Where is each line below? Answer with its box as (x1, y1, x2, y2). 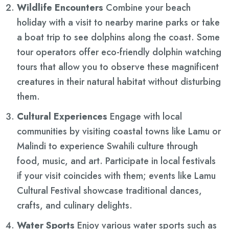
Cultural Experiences (17, 110, 107, 124)
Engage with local (107, 110, 182, 124)
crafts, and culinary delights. (17, 199, 132, 213)
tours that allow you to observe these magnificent (17, 60, 219, 74)
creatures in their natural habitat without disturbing (17, 75, 221, 89)
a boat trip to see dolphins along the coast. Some (17, 31, 220, 44)
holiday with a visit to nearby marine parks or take (17, 16, 220, 30)
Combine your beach (103, 1, 191, 15)
